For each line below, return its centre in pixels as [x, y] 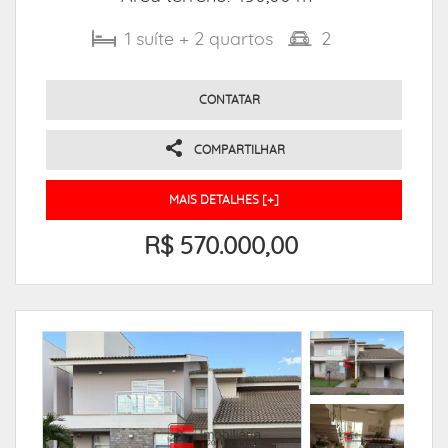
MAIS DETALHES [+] [224, 200]
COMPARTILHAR [239, 150]
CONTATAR [229, 100]
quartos [241, 40]
